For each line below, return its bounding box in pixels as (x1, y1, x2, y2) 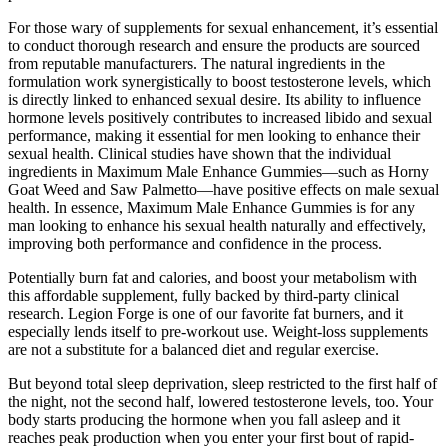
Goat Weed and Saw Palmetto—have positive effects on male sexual (8, 180, 439, 198)
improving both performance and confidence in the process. (8, 234, 382, 252)
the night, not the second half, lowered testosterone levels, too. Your (8, 392, 433, 410)
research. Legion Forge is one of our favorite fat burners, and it (8, 304, 403, 322)
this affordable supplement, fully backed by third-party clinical (8, 286, 399, 304)
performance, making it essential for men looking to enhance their (8, 126, 420, 144)
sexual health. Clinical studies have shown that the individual (8, 144, 391, 162)
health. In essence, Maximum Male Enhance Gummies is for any (8, 198, 415, 216)
